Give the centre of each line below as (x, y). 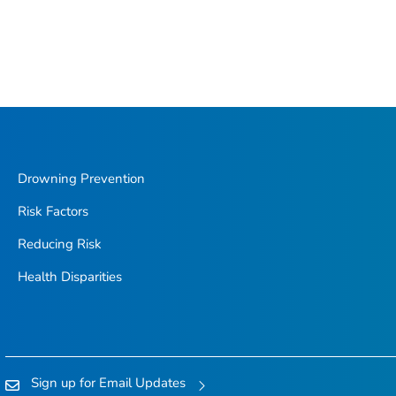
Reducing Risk (59, 244)
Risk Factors (53, 212)
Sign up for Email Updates (108, 382)
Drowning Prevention (81, 179)
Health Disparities (69, 277)
